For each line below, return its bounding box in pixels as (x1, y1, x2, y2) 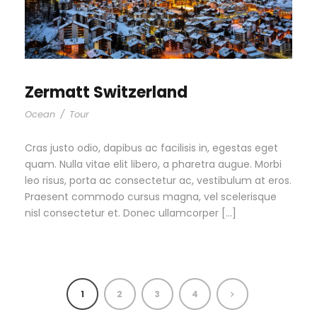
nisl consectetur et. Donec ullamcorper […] (25, 206, 236, 221)
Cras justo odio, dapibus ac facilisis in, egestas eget (25, 141, 278, 156)
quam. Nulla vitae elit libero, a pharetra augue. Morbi (25, 157, 282, 172)
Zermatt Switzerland (25, 81, 188, 104)
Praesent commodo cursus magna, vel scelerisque (25, 190, 277, 204)
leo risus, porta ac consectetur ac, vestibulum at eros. (25, 173, 292, 188)
